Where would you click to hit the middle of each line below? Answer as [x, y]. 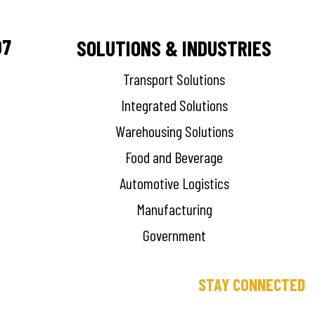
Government [174, 235]
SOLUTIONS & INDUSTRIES [174, 48]
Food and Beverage [174, 157]
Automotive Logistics [174, 183]
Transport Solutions [174, 79]
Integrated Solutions [174, 105]
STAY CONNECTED [252, 285]
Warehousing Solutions [174, 131]
